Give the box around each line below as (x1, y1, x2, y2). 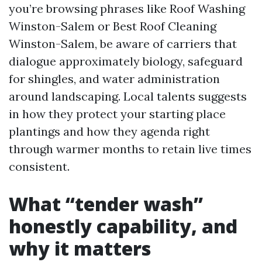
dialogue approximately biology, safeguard (9, 54, 243, 68)
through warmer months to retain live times (9, 142, 251, 156)
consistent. (9, 159, 70, 174)
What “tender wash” (9, 191, 203, 216)
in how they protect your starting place (9, 106, 226, 121)
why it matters (9, 236, 151, 261)
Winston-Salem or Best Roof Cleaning (9, 19, 216, 33)
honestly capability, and (9, 213, 237, 239)
